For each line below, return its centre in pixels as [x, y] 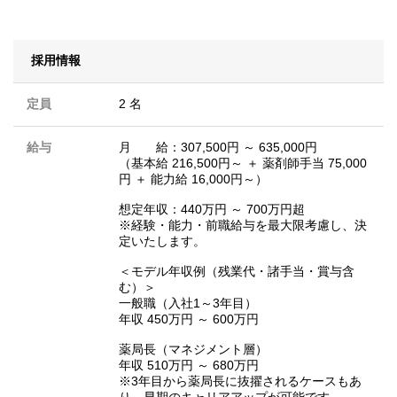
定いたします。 [162, 241]
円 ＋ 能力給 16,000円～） [193, 179]
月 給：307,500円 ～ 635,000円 [218, 148]
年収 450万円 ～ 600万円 [189, 319]
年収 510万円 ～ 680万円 [189, 366]
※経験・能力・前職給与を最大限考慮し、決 [243, 226]
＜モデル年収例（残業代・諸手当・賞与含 [237, 272]
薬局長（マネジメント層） [193, 350]
